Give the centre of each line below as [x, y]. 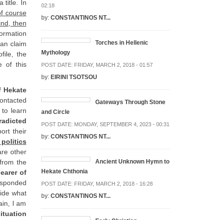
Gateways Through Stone [130, 102]
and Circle [55, 112]
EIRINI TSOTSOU [74, 77]
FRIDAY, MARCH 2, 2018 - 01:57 [113, 65]
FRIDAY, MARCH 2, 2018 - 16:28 [113, 183]
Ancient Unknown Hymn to [132, 161]
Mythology [55, 52]
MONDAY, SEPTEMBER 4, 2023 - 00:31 [122, 124]
